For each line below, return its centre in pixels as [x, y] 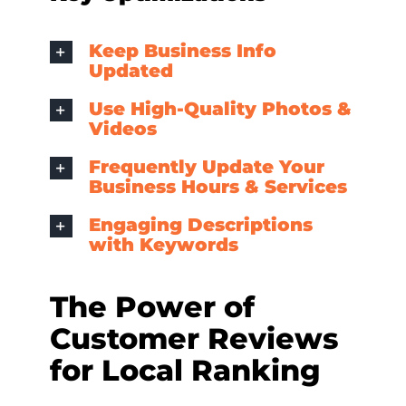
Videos [122, 129]
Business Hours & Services [217, 187]
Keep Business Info [182, 51]
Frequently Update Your [206, 167]
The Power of [152, 307]
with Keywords [163, 245]
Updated [130, 71]
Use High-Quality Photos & [220, 109]
